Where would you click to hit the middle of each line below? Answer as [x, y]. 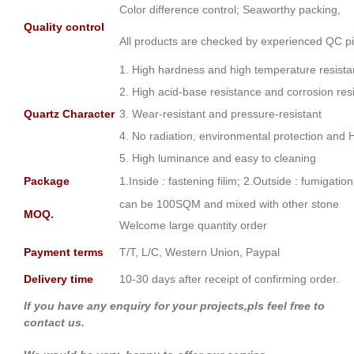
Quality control [64, 27]
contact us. [57, 323]
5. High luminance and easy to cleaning [218, 158]
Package [47, 181]
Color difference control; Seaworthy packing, [230, 10]
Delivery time [58, 279]
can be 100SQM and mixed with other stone [229, 204]
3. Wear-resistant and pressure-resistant [220, 114]
